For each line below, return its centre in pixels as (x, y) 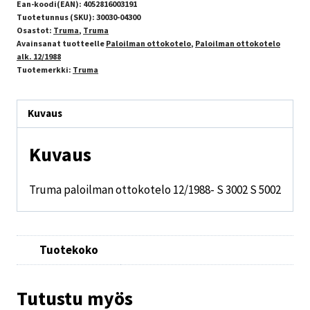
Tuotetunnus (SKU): (56, 17)
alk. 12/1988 (39, 56)
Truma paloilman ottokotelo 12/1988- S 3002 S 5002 (155, 189)
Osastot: (35, 30)
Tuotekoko (69, 249)
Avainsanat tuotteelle (61, 43)
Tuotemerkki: (45, 69)
